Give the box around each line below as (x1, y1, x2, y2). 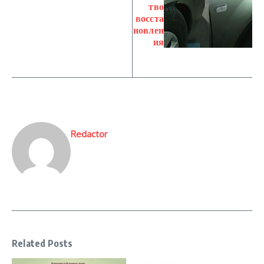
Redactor (71, 128, 107, 140)
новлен (133, 24, 164, 36)
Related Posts (12, 237, 73, 249)
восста (135, 12, 164, 24)
